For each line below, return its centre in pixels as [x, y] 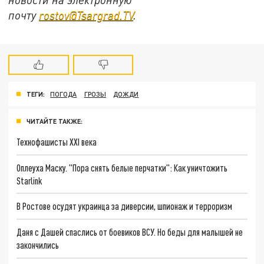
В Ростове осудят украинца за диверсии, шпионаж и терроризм [125, 206]
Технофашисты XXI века [57, 141]
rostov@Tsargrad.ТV [86, 15]
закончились [38, 245]
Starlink [29, 180]
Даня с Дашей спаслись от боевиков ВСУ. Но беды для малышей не [130, 232]
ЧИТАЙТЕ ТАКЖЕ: [55, 121]
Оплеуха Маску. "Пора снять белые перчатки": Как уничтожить [122, 167]
